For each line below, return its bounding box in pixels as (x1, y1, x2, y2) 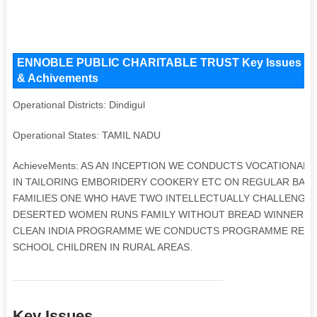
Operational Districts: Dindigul (12, 98, 145, 110)
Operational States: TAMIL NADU (12, 129, 161, 141)
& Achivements (16, 71, 98, 84)
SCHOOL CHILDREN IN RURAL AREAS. (12, 241, 192, 253)
